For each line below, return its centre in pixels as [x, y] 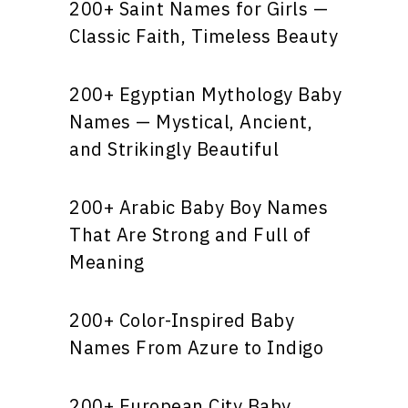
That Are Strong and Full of [190, 235]
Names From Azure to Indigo [196, 347]
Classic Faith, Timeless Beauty [204, 36]
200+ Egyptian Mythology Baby [205, 94]
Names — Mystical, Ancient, [191, 122]
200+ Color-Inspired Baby [182, 320]
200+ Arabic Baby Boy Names [199, 207]
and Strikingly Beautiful [174, 149]
